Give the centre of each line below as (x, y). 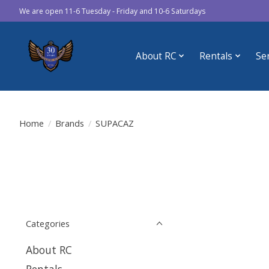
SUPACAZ (114, 123)
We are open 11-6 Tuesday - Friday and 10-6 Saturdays (112, 11)
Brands (69, 123)
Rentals (216, 56)
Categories (48, 223)
